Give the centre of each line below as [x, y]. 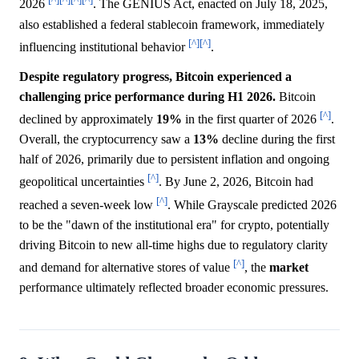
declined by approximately [88, 119]
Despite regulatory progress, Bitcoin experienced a [155, 76]
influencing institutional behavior [104, 46]
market [289, 268]
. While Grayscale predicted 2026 [252, 204]
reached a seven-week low [88, 204]
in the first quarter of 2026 [251, 119]
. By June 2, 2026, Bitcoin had [236, 182]
